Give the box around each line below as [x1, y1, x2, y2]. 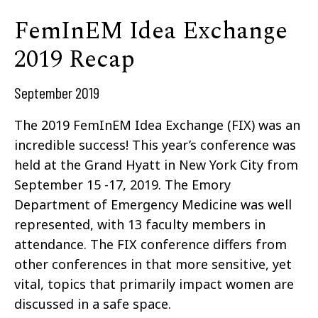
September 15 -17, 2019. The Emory [14, 175, 231, 193]
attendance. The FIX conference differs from [14, 235, 287, 253]
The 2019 [14, 116, 73, 133]
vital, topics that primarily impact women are [14, 275, 294, 292]
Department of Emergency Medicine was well [14, 195, 292, 213]
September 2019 [14, 82, 99, 102]
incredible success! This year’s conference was [14, 136, 296, 153]
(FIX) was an [224, 116, 300, 133]
